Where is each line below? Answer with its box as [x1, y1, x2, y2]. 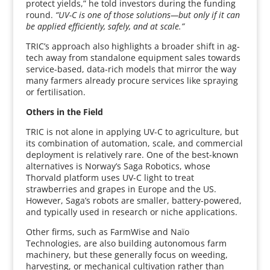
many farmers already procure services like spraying [25, 75, 238, 86]
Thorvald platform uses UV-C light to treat [25, 172, 194, 183]
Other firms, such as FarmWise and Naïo [25, 226, 189, 237]
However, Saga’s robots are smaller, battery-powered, [25, 195, 242, 206]
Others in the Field [25, 106, 103, 118]
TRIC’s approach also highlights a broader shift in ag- [25, 40, 240, 52]
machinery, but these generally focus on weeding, [25, 249, 228, 260]
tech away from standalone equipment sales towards [25, 52, 240, 63]
